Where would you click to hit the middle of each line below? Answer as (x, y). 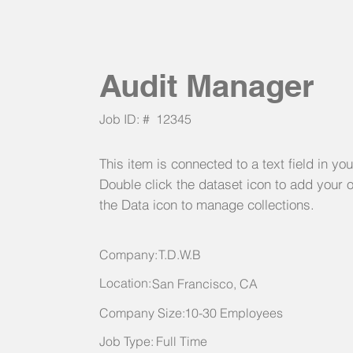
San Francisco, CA (205, 284)
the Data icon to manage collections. (207, 204)
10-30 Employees (234, 313)
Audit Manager (207, 85)
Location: (127, 283)
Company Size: (142, 313)
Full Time (182, 341)
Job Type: (126, 341)
